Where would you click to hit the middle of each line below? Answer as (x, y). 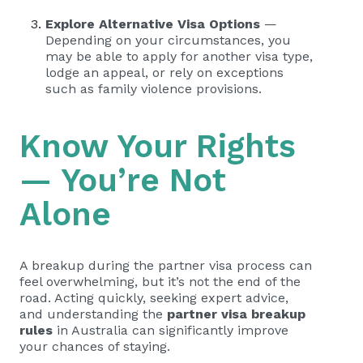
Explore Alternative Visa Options (153, 24)
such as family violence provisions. (154, 89)
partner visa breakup (236, 314)
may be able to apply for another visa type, (179, 56)
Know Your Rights (158, 146)
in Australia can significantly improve (171, 330)
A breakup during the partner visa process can (166, 265)
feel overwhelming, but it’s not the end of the (160, 282)
